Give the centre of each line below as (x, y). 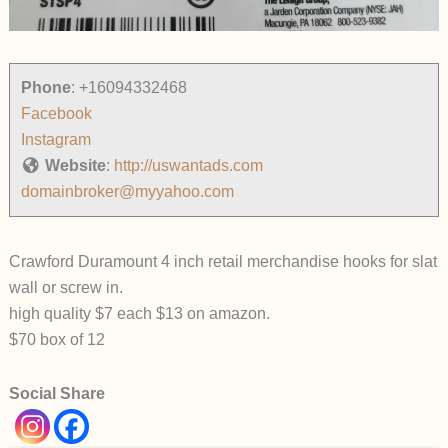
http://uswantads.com (188, 166)
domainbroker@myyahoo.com (127, 192)
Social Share (56, 394)
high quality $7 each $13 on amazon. (139, 314)
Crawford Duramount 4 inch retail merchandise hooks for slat (222, 262)
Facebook (56, 114)
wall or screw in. (65, 288)
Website (75, 166)
